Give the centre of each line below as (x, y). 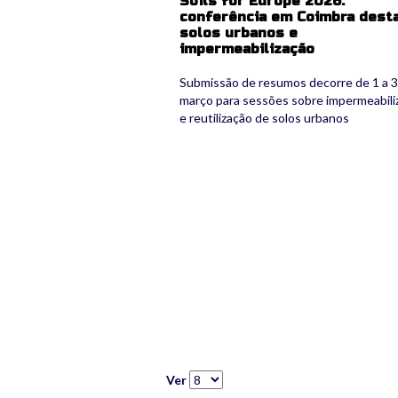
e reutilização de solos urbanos (264, 117)
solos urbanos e (239, 32)
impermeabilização (247, 48)
